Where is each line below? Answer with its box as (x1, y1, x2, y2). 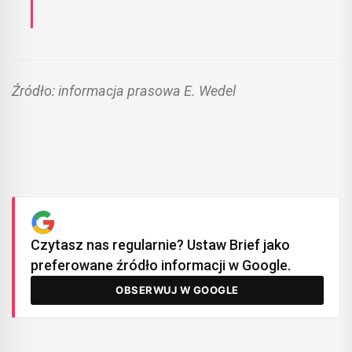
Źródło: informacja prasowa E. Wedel (12, 82, 236, 100)
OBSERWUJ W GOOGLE (115, 284, 239, 297)
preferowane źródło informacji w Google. (31, 257, 291, 274)
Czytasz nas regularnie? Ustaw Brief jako (31, 236, 290, 254)
